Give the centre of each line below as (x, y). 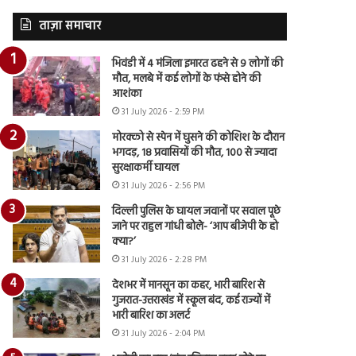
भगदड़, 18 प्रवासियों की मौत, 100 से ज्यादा (195, 153)
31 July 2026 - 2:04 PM (164, 333)
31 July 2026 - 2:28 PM (164, 259)
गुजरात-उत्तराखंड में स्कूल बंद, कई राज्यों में (192, 300)
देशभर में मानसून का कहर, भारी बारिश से (189, 285)
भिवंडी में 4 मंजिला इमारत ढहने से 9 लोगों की (198, 64)
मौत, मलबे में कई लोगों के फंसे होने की (187, 79)
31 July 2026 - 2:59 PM (163, 112)
